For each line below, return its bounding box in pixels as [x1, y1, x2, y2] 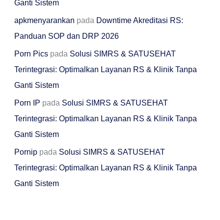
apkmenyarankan [14, 16, 75, 25]
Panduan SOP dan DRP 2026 [14, 31, 119, 40]
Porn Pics [14, 49, 48, 58]
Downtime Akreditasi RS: [96, 16, 183, 25]
